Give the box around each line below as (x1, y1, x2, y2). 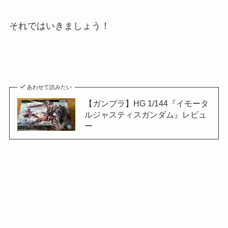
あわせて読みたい (27, 83, 72, 90)
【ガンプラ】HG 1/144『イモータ (84, 98, 209, 108)
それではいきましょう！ (9, 21, 110, 32)
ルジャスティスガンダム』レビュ (84, 109, 207, 119)
